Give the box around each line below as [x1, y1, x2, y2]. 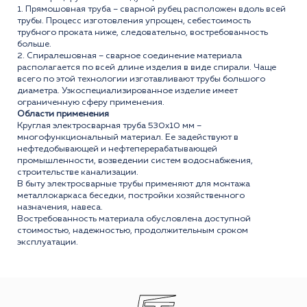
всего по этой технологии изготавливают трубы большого [17, 75, 265, 84]
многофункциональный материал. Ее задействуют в [17, 133, 238, 143]
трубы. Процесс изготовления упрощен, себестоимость [17, 16, 251, 26]
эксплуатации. [17, 238, 82, 247]
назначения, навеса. [17, 203, 103, 212]
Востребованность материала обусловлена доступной [17, 214, 251, 224]
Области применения [17, 110, 109, 119]
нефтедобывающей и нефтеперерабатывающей [17, 145, 217, 154]
